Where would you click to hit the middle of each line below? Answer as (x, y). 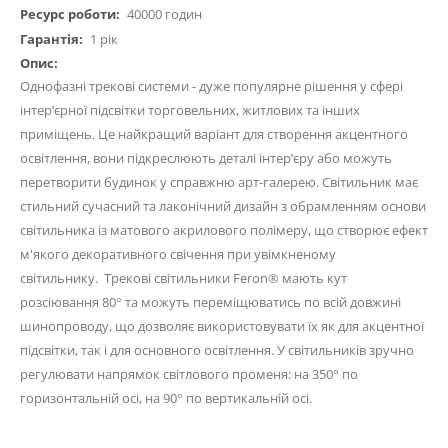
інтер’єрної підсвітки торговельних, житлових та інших (190, 109)
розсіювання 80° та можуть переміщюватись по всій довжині (210, 301)
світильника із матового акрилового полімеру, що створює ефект (224, 229)
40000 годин (164, 14)
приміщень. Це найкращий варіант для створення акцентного (214, 133)
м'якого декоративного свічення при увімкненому (178, 253)
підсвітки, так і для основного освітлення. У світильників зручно (217, 349)
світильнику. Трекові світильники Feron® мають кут (183, 277)
